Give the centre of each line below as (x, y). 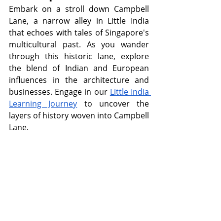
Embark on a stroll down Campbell (79, 9)
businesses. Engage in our (59, 92)
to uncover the (113, 103)
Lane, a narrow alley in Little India (79, 20)
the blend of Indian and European (79, 68)
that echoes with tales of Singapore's (79, 32)
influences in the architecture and (79, 80)
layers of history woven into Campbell (79, 115)
